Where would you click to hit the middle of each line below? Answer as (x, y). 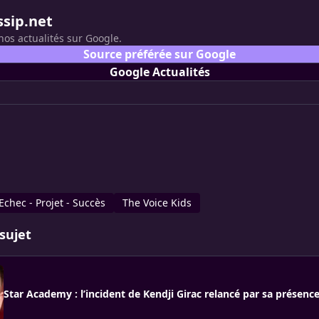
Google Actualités (159, 72)
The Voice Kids (157, 203)
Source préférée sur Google (159, 54)
